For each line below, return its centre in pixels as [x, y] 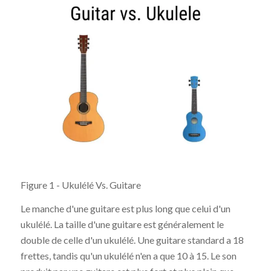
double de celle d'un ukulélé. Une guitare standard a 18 [132, 240]
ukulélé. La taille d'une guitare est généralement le [122, 224]
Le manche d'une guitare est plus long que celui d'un [125, 209]
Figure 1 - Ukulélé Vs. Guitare [80, 184]
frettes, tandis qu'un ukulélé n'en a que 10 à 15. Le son [128, 256]
